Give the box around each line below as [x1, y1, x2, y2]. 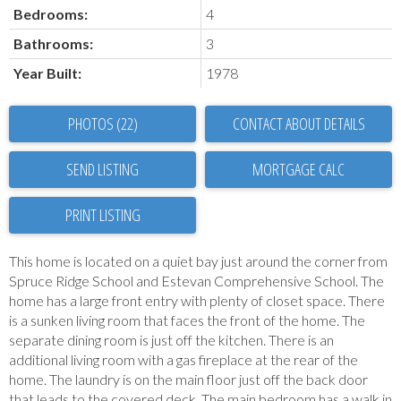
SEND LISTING [66, 158, 139, 181]
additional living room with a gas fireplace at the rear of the [9, 351, 358, 369]
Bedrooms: [13, 5, 88, 23]
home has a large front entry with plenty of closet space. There [9, 292, 385, 310]
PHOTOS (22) [67, 113, 138, 135]
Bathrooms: [13, 35, 93, 53]
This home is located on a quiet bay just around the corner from [9, 252, 388, 270]
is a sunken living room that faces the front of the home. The [9, 311, 365, 329]
